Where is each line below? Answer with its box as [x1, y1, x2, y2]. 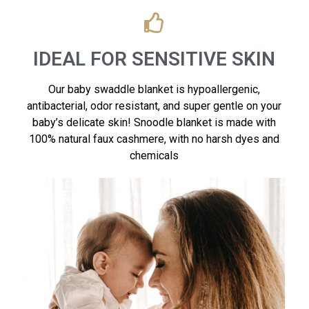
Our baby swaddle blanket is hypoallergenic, [48, 83, 261, 97]
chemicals [130, 149, 179, 163]
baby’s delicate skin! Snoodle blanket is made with [32, 116, 277, 130]
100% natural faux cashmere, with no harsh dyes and [29, 132, 280, 146]
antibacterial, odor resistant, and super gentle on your [27, 99, 282, 113]
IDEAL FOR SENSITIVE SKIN [33, 48, 276, 71]
